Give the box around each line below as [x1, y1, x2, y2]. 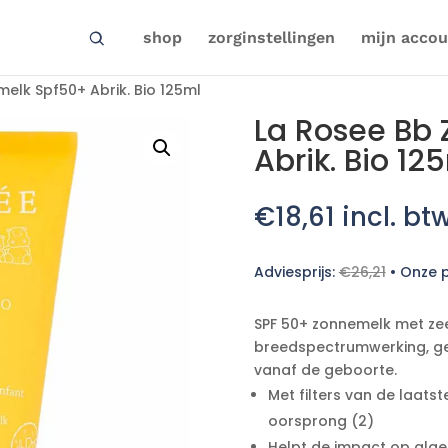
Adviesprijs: [253, 261, 339, 282]
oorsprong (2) [267, 411, 374, 432]
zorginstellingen [207, 27, 335, 47]
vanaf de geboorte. [253, 360, 397, 381]
